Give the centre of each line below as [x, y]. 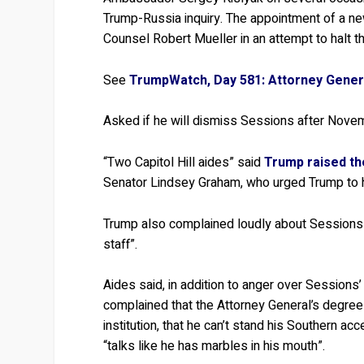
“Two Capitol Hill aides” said [184, 162]
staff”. [121, 244]
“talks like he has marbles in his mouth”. [214, 347]
